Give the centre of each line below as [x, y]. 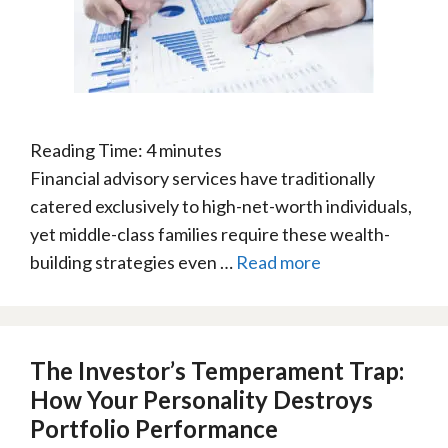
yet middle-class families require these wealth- [210, 234]
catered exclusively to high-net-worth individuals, [221, 206]
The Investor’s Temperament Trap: [217, 370]
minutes [190, 150]
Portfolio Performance [154, 428]
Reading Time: [88, 150]
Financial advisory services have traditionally [202, 178]
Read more [278, 262]
